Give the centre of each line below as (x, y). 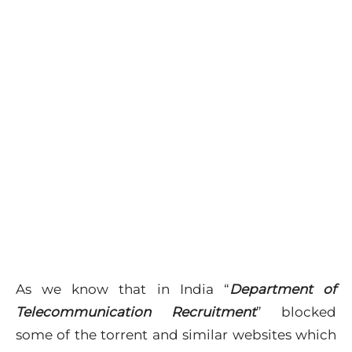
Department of (283, 289)
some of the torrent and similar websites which (176, 335)
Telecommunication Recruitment (136, 312)
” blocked (296, 312)
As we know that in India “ (123, 289)
